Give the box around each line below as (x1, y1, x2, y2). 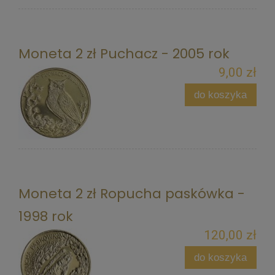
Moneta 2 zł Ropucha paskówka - (18, 184, 245, 203)
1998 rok (18, 206, 73, 226)
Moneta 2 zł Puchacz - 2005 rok (18, 44, 230, 63)
